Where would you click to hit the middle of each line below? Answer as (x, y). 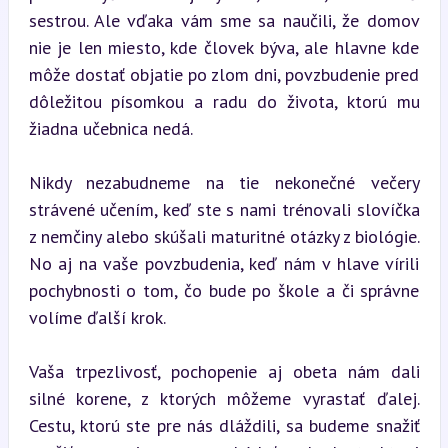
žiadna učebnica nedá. (110, 128)
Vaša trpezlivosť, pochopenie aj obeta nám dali (224, 371)
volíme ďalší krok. (97, 317)
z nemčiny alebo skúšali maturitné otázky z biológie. (224, 236)
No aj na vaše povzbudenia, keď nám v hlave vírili (224, 263)
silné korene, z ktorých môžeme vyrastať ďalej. (224, 398)
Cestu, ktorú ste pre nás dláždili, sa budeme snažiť (224, 425)
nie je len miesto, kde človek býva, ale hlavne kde (224, 47)
